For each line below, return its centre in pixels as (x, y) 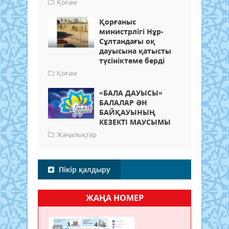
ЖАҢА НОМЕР (114, 198)
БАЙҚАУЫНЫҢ (127, 112)
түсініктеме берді (132, 60)
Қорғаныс (118, 21)
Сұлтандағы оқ (127, 41)
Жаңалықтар (77, 134)
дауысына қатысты (135, 51)
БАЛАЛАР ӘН (123, 102)
